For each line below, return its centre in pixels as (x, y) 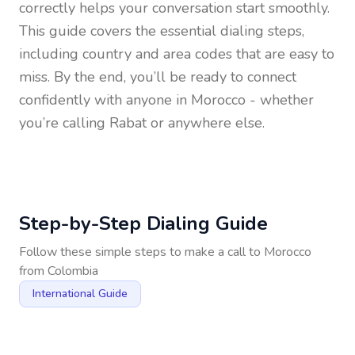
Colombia (73, 271)
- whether (280, 100)
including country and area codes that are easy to (177, 54)
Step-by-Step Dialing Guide (143, 223)
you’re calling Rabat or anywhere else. (142, 123)
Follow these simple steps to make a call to (141, 252)
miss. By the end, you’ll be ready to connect (158, 77)
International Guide (80, 294)
